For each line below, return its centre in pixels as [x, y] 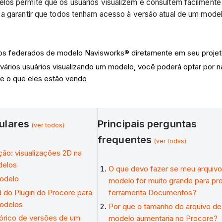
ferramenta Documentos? [153, 193]
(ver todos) [48, 125]
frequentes [126, 139]
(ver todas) [170, 141]
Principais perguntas [147, 124]
